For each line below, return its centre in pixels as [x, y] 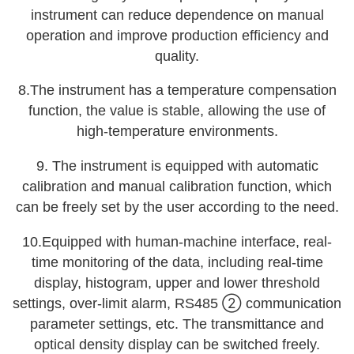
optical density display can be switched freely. [177, 344]
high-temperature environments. [177, 132]
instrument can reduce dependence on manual [177, 15]
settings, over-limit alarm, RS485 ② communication [177, 303]
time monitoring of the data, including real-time [177, 262]
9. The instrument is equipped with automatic [177, 166]
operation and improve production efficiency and [177, 35]
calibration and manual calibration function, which [177, 186]
